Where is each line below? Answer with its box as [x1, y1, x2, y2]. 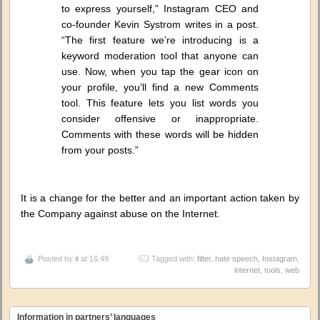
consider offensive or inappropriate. [61, 112, 259, 124]
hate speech [215, 254, 258, 264]
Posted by [38, 254, 75, 264]
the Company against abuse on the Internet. [21, 207, 220, 219]
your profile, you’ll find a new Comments [61, 81, 259, 93]
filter [197, 254, 211, 264]
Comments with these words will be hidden [61, 128, 259, 140]
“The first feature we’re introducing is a [61, 34, 259, 46]
